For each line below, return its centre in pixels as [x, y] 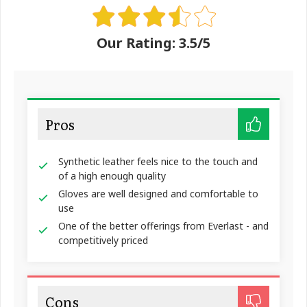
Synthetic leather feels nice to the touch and [158, 162]
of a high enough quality [112, 176]
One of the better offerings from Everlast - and [163, 226]
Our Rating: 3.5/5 [153, 43]
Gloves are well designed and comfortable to [158, 194]
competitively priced [103, 241]
